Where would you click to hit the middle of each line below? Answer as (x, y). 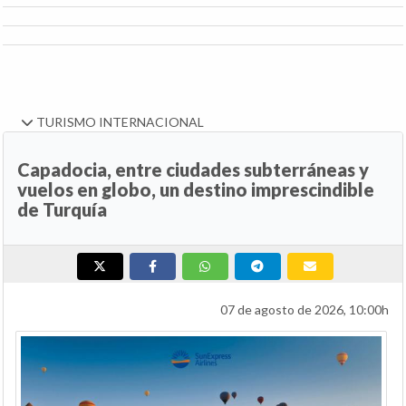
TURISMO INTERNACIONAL (119, 122)
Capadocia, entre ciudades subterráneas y (193, 170)
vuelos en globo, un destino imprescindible (196, 190)
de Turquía (62, 210)
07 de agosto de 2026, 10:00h (304, 310)
